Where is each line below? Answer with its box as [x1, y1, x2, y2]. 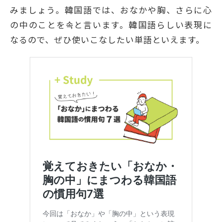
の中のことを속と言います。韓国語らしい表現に [10, 18, 212, 31]
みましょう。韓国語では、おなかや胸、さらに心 [10, 3, 212, 16]
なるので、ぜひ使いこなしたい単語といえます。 [10, 33, 205, 46]
